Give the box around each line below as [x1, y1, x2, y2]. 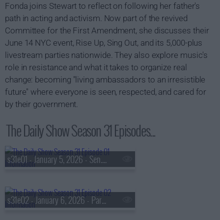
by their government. [5, 99, 79, 109]
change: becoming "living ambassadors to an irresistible [5, 75, 206, 84]
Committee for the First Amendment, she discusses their [5, 26, 209, 35]
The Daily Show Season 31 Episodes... [6, 120, 156, 140]
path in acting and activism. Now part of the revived [5, 13, 188, 23]
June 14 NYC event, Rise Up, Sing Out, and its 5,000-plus [5, 38, 203, 48]
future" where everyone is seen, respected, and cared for [5, 87, 207, 97]
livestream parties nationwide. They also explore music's [5, 50, 208, 60]
